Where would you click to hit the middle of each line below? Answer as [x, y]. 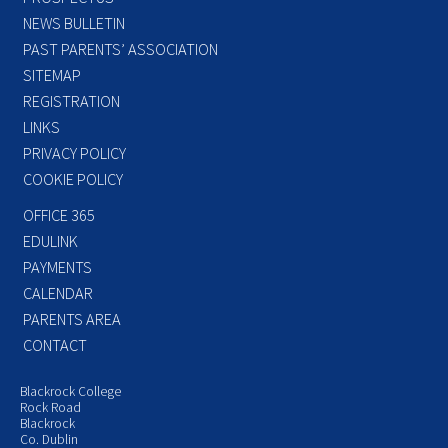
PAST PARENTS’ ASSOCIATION [120, 48]
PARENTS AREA [72, 318]
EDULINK [50, 240]
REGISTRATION [71, 100]
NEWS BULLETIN [74, 22]
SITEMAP [52, 74]
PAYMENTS [57, 266]
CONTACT [55, 344]
